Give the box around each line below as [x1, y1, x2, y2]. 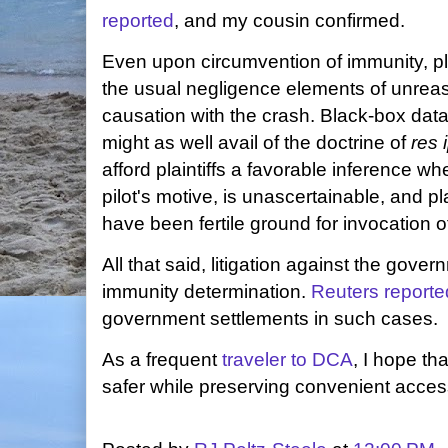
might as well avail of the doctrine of [102, 132, 411, 153]
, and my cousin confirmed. [174, 10, 405, 31]
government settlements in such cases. [102, 308, 438, 329]
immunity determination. [102, 281, 311, 302]
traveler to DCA [222, 349, 353, 370]
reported [102, 10, 174, 31]
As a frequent [102, 349, 222, 370]
